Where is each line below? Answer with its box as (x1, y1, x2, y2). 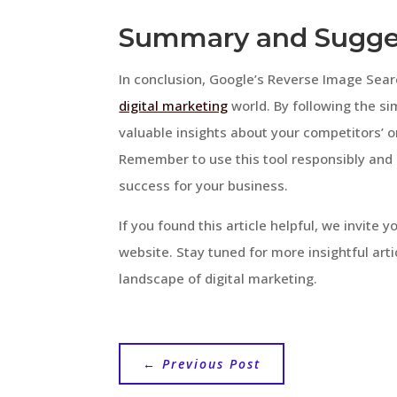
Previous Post (162, 354, 261, 372)
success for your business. (119, 176, 289, 195)
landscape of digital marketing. (119, 269, 318, 288)
